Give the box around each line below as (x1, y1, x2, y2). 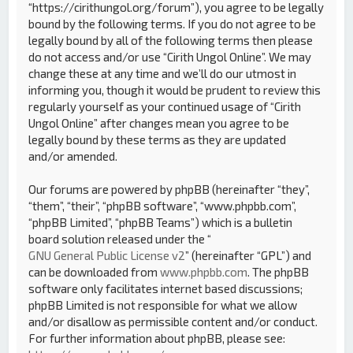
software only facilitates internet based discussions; (28, 281, 303, 295)
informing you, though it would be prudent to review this (28, 82, 321, 97)
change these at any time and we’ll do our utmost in (28, 65, 297, 80)
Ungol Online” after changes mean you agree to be (28, 115, 290, 130)
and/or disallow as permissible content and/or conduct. (28, 314, 318, 329)
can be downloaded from (28, 264, 161, 279)
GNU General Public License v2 (28, 247, 186, 262)
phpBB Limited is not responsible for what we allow (28, 297, 298, 312)
